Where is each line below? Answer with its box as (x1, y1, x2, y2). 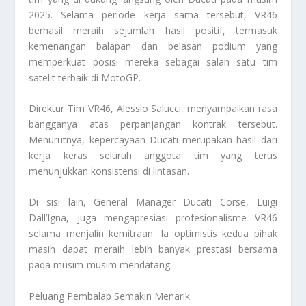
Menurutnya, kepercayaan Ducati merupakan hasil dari (29, 133, 277, 146)
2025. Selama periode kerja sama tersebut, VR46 (29, 8, 277, 21)
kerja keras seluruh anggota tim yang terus (29, 148, 277, 162)
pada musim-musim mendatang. (29, 258, 173, 272)
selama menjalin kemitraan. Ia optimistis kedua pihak (29, 227, 277, 240)
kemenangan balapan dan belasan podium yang (29, 39, 277, 53)
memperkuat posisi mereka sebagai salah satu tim (29, 55, 277, 68)
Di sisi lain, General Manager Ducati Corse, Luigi (29, 195, 277, 209)
